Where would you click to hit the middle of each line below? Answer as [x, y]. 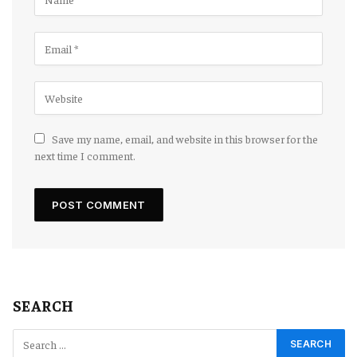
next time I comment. [85, 156]
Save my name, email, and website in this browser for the [185, 139]
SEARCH [43, 306]
